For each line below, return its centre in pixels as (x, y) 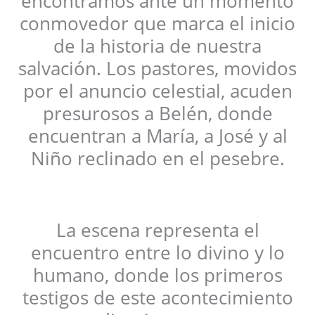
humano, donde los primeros (157, 275)
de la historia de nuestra (157, 45)
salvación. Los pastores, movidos (157, 68)
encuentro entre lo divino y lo (157, 253)
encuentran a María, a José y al (157, 135)
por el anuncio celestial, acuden (157, 90)
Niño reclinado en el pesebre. (157, 158)
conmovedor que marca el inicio (157, 23)
